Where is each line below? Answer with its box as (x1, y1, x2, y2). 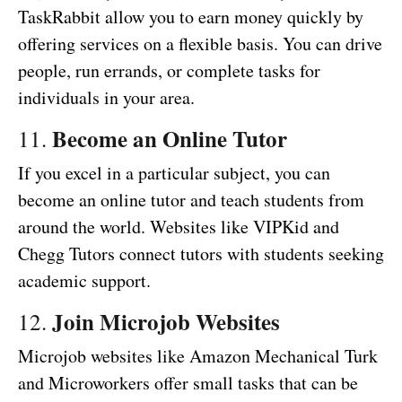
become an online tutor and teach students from (18, 188, 364, 213)
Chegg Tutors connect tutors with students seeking (18, 241, 384, 267)
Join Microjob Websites (52, 305, 280, 339)
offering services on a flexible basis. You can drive (18, 31, 382, 57)
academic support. (18, 268, 151, 293)
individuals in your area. (18, 85, 195, 110)
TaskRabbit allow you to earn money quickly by (18, 4, 363, 30)
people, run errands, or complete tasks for (18, 58, 320, 83)
